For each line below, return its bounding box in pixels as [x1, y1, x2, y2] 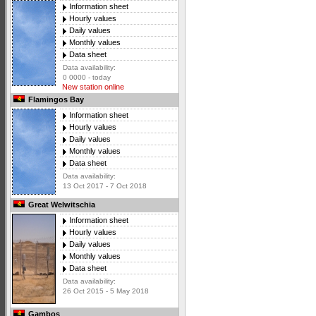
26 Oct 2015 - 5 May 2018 [63, 287, 149, 296]
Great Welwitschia [26, 200, 95, 209]
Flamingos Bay [26, 95, 84, 104]
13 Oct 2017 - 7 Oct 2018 [63, 182, 147, 190]
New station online [60, 83, 124, 92]
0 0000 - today [63, 73, 111, 82]
